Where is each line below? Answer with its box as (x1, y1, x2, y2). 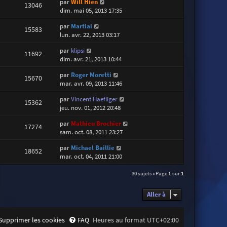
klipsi (71, 46, 85, 55)
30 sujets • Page (132, 170, 169, 177)
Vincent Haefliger (71, 95, 118, 104)
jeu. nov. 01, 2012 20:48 (60, 103, 121, 112)
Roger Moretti (71, 70, 112, 80)
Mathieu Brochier (71, 119, 122, 128)
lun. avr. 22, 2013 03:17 (60, 30, 120, 40)
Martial (71, 22, 93, 31)
